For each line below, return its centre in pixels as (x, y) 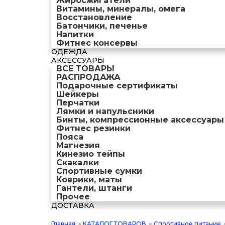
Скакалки (78, 163)
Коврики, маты (89, 180)
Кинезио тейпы (91, 154)
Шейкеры (78, 94)
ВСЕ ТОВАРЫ (85, 69)
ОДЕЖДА (69, 52)
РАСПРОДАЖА (88, 77)
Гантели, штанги (94, 188)
